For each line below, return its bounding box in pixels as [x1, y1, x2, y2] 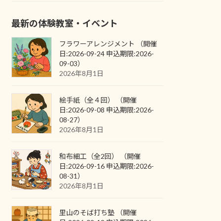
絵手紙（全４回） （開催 [59, 95, 137, 104]
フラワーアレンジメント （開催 [59, 39, 157, 48]
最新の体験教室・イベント [11, 17, 118, 29]
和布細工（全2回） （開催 [59, 151, 141, 160]
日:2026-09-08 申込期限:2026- [59, 105, 154, 114]
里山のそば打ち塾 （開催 [59, 208, 137, 217]
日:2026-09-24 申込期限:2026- [59, 49, 154, 58]
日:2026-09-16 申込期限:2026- [59, 161, 154, 170]
